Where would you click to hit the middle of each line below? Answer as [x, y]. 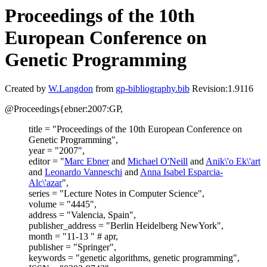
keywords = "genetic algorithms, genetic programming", [134, 258]
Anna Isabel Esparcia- [181, 172]
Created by [27, 89]
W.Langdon [71, 89]
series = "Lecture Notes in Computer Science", [117, 194]
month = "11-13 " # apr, [73, 237]
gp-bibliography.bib [153, 89]
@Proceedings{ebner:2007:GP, [64, 109]
